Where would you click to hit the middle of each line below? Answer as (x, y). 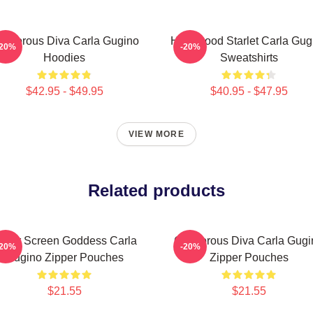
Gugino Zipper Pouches (64, 257)
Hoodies (64, 58)
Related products (156, 190)
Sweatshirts (249, 58)
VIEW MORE (156, 134)
